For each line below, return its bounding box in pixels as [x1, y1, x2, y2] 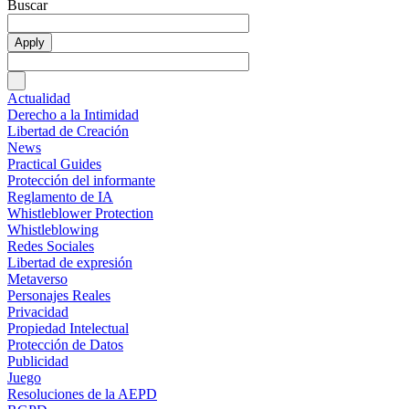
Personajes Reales [7, 287, 110, 303]
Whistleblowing [7, 221, 99, 237]
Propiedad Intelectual [7, 320, 129, 336]
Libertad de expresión [7, 254, 132, 270]
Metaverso [7, 270, 68, 287]
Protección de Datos [7, 336, 123, 352]
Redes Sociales [7, 237, 94, 254]
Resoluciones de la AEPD [7, 385, 157, 402]
